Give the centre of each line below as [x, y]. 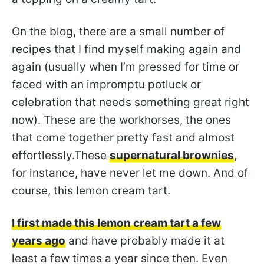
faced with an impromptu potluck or [106, 84]
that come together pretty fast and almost [123, 137]
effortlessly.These [61, 155]
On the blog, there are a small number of [118, 31]
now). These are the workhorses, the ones [121, 120]
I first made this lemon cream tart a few [116, 223]
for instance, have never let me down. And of [130, 173]
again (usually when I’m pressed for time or [126, 67]
